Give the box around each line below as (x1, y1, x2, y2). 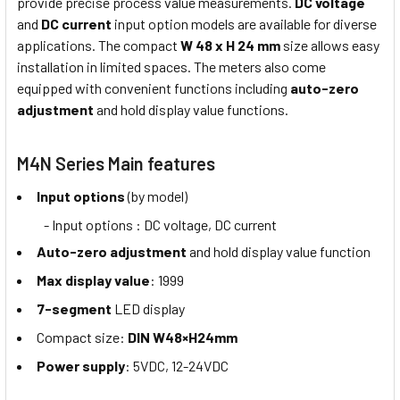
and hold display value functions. (94, 100, 288, 118)
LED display (112, 300, 185, 318)
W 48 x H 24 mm (180, 36, 280, 54)
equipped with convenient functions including (17, 79, 290, 96)
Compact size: (37, 329, 128, 346)
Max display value (37, 271, 150, 289)
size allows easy (280, 36, 379, 54)
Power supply (37, 357, 125, 375)
